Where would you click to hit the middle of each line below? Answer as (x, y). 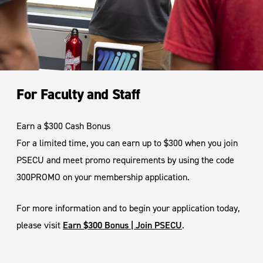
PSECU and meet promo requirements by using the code (125, 160)
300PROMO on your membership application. (103, 177)
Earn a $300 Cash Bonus (63, 126)
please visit (40, 225)
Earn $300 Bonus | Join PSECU (122, 225)
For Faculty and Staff (78, 94)
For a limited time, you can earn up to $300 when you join (127, 143)
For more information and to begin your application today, (128, 208)
